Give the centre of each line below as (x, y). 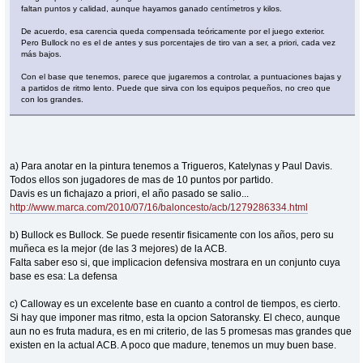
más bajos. (42, 53)
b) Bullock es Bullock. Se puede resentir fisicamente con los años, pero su (172, 235)
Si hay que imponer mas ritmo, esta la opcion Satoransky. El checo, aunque (175, 317)
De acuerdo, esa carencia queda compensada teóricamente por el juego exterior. (173, 31)
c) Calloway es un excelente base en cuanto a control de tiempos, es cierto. (175, 303)
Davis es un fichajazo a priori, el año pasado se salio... (130, 193)
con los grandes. (53, 99)
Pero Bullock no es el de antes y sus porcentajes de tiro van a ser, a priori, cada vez (179, 42)
